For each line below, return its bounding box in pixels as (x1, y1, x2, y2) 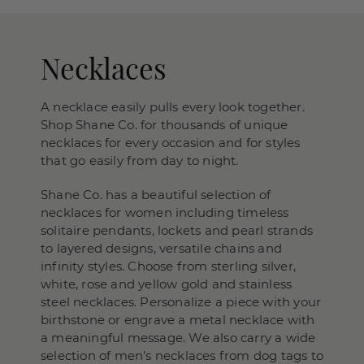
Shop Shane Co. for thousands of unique (41, 117, 288, 132)
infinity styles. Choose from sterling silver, (41, 258, 297, 274)
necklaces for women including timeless (41, 205, 289, 220)
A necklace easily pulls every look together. (41, 99, 305, 115)
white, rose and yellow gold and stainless (41, 276, 292, 292)
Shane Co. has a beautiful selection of (41, 187, 271, 202)
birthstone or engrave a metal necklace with (41, 312, 315, 327)
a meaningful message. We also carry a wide (41, 330, 316, 345)
